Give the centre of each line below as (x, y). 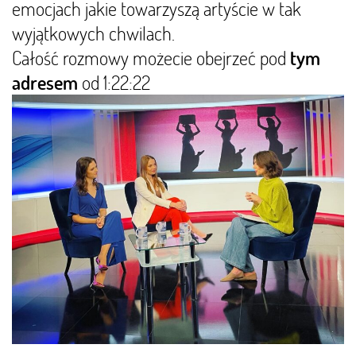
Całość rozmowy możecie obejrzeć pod (151, 58)
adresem (45, 83)
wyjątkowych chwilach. (93, 33)
